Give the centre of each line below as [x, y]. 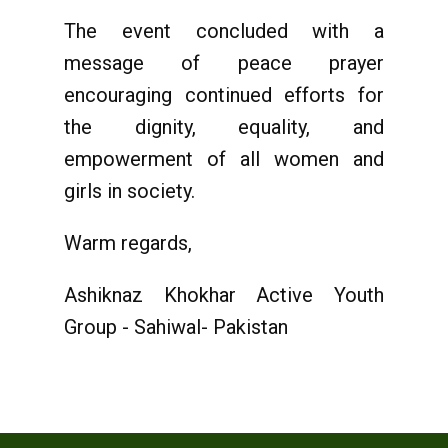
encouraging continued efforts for [224, 95]
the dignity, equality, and [224, 127]
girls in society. [129, 191]
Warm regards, [128, 243]
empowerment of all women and [224, 159]
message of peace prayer [224, 63]
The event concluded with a [224, 31]
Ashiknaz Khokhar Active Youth [224, 295]
